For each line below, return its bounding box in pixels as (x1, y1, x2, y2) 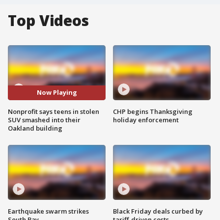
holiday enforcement (113, 115, 179, 124)
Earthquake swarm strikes (8, 206, 89, 216)
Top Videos (8, 10, 89, 30)
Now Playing (36, 88, 77, 97)
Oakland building (8, 123, 62, 133)
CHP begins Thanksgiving (113, 107, 192, 116)
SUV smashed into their (8, 115, 81, 124)
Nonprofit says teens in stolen (8, 107, 99, 116)
